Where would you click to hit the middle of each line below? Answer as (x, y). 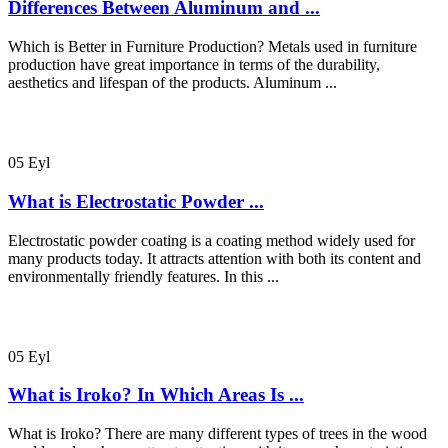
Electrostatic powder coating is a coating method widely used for (211, 240)
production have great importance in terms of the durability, (194, 65)
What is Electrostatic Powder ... (136, 201)
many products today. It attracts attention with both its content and (214, 258)
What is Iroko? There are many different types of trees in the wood (217, 433)
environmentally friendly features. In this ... (143, 276)
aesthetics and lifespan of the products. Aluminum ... (172, 83)
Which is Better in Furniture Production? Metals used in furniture (212, 47)
